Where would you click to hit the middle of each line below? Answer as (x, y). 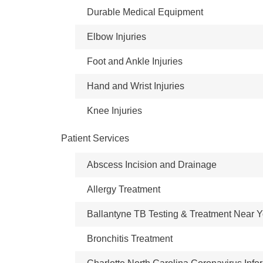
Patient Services (95, 138)
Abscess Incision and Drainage (152, 165)
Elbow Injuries (117, 37)
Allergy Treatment (124, 189)
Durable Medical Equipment (145, 12)
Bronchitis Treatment (130, 239)
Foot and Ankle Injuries (135, 61)
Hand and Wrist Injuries (136, 86)
